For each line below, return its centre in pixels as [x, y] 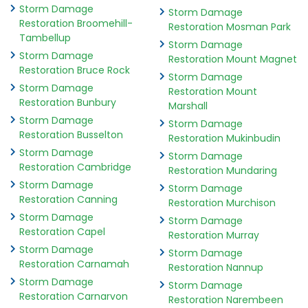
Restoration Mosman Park [229, 27]
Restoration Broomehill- [76, 24]
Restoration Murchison [222, 203]
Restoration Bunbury [68, 103]
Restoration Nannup [216, 268]
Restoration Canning [68, 200]
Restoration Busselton [71, 135]
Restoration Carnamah [74, 264]
